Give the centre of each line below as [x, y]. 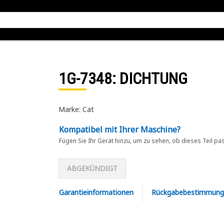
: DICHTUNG [149, 78]
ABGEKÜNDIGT [92, 168]
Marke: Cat [76, 109]
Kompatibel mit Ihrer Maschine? [119, 129]
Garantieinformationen [96, 192]
